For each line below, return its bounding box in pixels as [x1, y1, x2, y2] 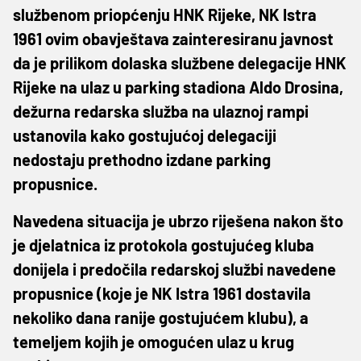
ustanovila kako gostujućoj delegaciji [13, 125, 276, 145]
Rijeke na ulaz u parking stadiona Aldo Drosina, [13, 77, 343, 97]
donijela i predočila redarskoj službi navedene [13, 259, 336, 279]
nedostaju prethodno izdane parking [13, 149, 271, 169]
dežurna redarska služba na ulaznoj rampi [13, 101, 309, 121]
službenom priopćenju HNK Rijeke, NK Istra [13, 4, 317, 24]
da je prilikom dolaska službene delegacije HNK [13, 52, 346, 73]
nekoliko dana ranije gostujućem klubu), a [13, 307, 309, 327]
